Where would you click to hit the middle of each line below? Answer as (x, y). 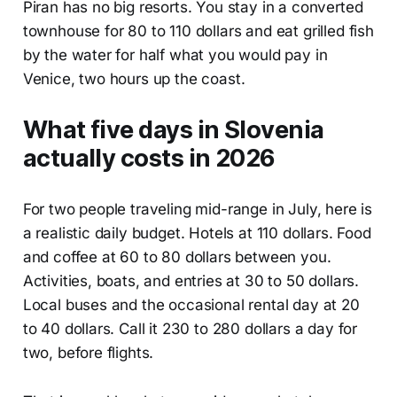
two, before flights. (88, 353)
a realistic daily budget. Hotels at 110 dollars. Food (197, 234)
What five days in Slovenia (173, 130)
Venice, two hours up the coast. (134, 79)
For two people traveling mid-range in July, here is (198, 210)
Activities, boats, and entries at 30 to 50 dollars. (191, 281)
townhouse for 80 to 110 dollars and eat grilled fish (198, 31)
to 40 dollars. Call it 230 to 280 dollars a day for (190, 329)
